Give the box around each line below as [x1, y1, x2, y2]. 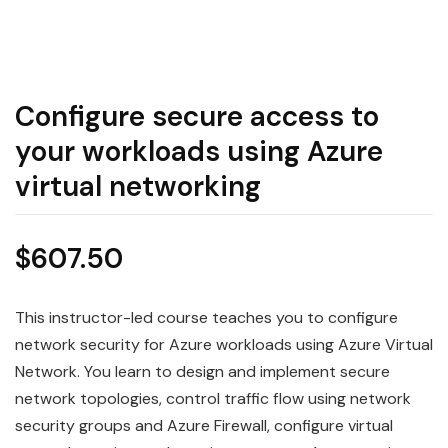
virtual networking [15, 168, 261, 206]
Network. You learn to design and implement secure [15, 361, 390, 383]
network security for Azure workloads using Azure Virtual [15, 334, 433, 356]
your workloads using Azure [15, 133, 383, 171]
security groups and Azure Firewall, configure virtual [15, 415, 393, 437]
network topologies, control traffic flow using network [15, 388, 411, 410]
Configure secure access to [15, 98, 379, 136]
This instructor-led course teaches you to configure [15, 307, 398, 329]
